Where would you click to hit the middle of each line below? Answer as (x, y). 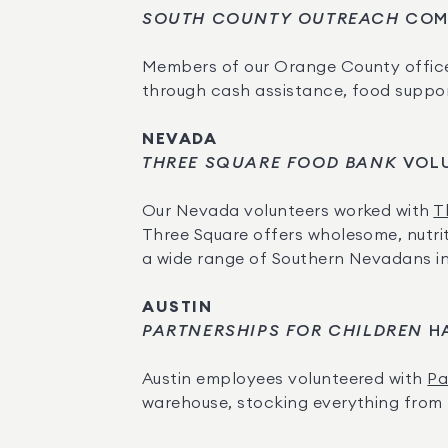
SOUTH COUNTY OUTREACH (271, 19)
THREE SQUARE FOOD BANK (270, 163)
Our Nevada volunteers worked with (288, 211)
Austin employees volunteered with (285, 379)
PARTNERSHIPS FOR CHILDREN (282, 331)
